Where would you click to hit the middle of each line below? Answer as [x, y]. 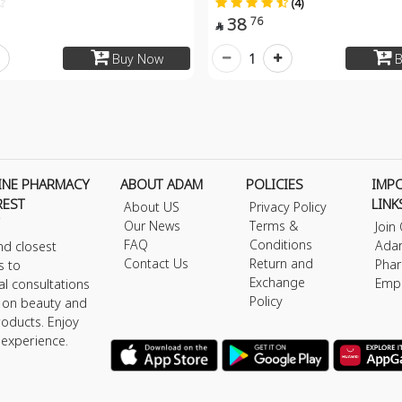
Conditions [281, 245]
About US [151, 207]
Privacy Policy [288, 207]
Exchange [278, 283]
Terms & [274, 226]
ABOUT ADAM [161, 184]
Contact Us [156, 264]
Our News [152, 226]
